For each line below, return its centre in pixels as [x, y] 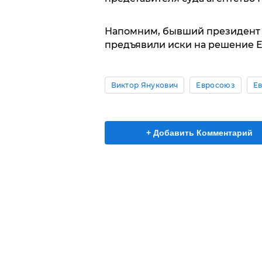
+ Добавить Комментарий [199, 133]
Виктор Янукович [144, 85]
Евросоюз [216, 85]
